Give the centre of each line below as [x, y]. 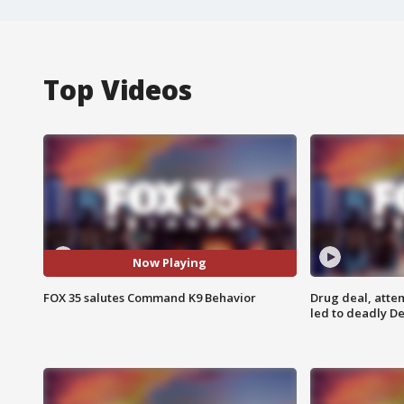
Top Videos [118, 89]
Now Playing [170, 263]
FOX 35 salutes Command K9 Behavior [150, 297]
